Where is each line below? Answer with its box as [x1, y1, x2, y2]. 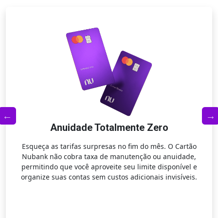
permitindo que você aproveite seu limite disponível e [21, 162, 197, 171]
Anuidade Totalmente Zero [50, 122, 168, 133]
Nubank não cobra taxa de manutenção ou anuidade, [22, 152, 196, 161]
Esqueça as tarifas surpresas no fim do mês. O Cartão [21, 142, 197, 151]
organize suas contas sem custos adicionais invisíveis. [21, 172, 197, 182]
